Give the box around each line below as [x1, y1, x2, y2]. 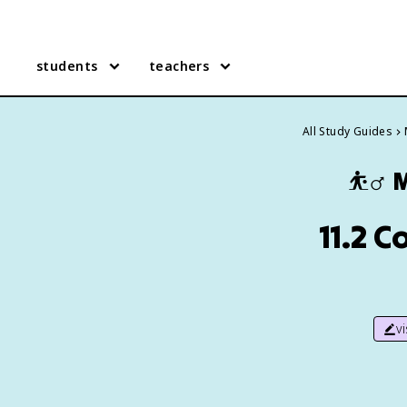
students [36, 57, 98, 74]
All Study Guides [302, 124, 393, 139]
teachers [148, 57, 210, 74]
